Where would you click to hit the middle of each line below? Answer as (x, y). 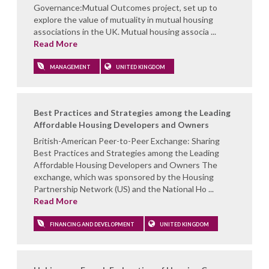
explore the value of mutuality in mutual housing (123, 20)
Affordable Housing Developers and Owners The (125, 165)
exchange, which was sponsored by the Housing (124, 177)
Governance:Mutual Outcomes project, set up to (125, 8)
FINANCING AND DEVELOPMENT (92, 224)
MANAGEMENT (70, 67)
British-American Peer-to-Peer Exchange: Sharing (127, 141)
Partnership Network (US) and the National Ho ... (124, 189)
